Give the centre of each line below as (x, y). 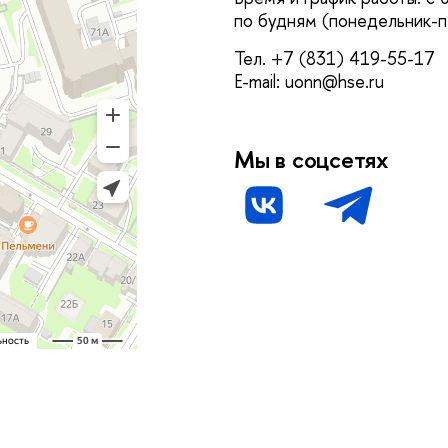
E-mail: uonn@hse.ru (309, 81)
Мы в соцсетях (311, 158)
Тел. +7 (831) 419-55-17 (334, 58)
